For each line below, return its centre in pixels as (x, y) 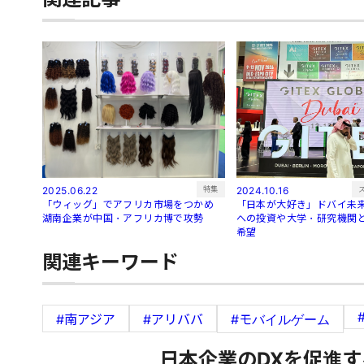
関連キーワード (110, 262)
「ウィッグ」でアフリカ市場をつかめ (133, 204)
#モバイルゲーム (280, 320)
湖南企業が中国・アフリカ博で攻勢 (123, 218)
